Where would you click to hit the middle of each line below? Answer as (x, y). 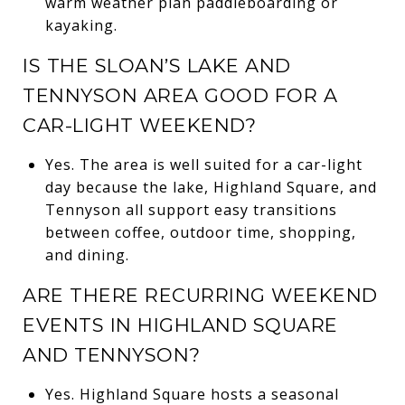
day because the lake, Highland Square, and (211, 187)
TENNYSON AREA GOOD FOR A (180, 95)
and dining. (87, 254)
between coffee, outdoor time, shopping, (200, 232)
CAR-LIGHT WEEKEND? (139, 125)
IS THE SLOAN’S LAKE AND (157, 65)
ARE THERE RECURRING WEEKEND (200, 295)
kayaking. (81, 25)
